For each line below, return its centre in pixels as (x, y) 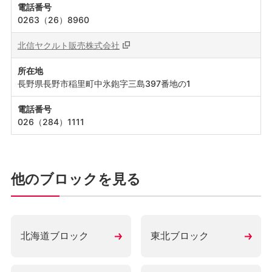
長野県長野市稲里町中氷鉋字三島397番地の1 (104, 83)
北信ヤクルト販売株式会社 (68, 45)
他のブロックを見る (76, 179)
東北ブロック (180, 236)
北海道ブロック (54, 236)
